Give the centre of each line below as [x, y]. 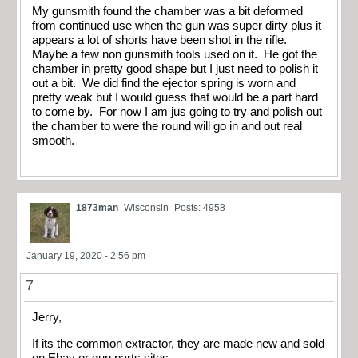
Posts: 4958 [200, 208]
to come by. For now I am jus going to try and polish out [177, 111]
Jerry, [47, 318]
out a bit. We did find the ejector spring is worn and [164, 83]
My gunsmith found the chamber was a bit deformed [167, 11]
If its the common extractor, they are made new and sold [178, 343]
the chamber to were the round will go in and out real [167, 126]
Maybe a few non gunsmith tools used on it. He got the [175, 54]
